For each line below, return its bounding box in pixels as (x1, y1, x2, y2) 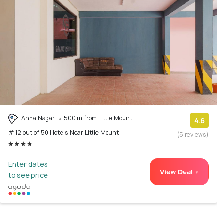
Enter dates (8, 159, 48, 169)
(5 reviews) (177, 130, 209, 139)
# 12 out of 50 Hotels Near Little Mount (8, 128, 119, 137)
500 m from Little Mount (64, 113, 133, 122)
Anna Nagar (20, 113, 56, 122)
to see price (8, 170, 48, 180)
